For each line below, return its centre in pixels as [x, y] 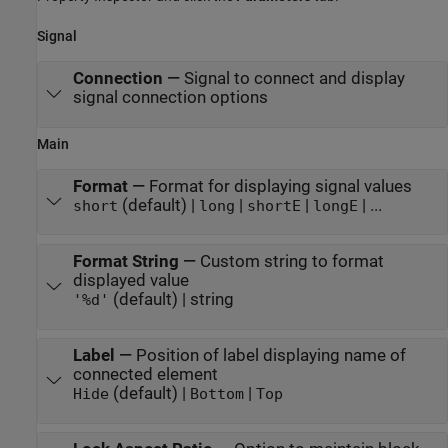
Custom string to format [291, 262]
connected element [145, 375]
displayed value [130, 281]
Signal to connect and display [294, 79]
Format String [125, 262]
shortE [273, 206]
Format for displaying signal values [280, 187]
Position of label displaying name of [270, 356]
